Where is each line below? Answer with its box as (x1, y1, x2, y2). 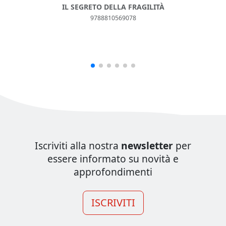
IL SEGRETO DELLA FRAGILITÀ (62, 2, 164, 12)
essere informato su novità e (47, 151, 179, 165)
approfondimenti (74, 164, 152, 179)
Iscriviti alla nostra (35, 138, 121, 152)
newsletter (121, 138, 173, 152)
